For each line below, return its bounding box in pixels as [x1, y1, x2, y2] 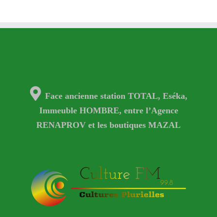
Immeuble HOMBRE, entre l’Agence [39, 106, 178, 114]
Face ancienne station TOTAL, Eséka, [45, 91, 187, 100]
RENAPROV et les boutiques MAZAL [36, 120, 181, 129]
